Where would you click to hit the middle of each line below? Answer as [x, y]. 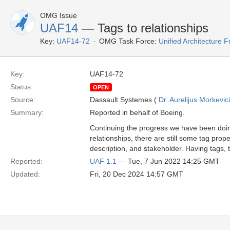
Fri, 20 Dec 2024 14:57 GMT [137, 174]
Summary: [27, 112]
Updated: [25, 174]
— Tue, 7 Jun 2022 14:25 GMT [168, 161]
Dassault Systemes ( [124, 100]
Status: [22, 87]
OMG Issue [59, 15]
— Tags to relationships [143, 28]
